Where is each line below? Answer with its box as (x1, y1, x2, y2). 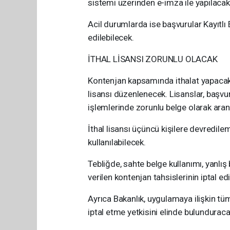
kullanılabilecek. (88, 137, 146, 147)
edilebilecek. (88, 32, 134, 43)
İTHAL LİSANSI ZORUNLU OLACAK (88, 53, 218, 64)
